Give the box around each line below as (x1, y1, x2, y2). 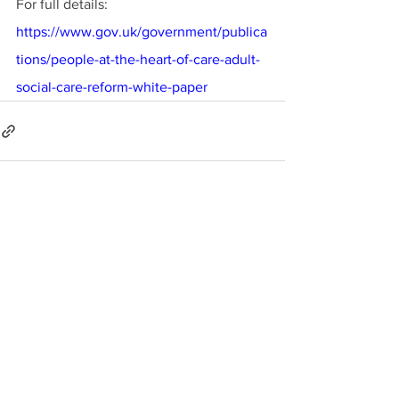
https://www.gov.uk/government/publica (16, 24, 267, 39)
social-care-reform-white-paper (16, 79, 208, 94)
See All (247, 224, 285, 239)
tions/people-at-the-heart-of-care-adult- (16, 52, 260, 67)
